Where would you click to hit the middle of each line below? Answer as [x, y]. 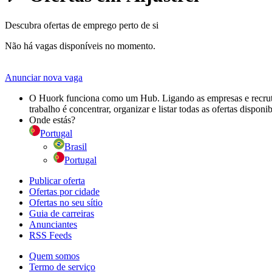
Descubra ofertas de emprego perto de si [82, 25]
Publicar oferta [57, 180]
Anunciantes [53, 224]
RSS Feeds [50, 235]
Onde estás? [52, 120]
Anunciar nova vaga [44, 77]
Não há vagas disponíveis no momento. [80, 46]
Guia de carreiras [62, 213]
